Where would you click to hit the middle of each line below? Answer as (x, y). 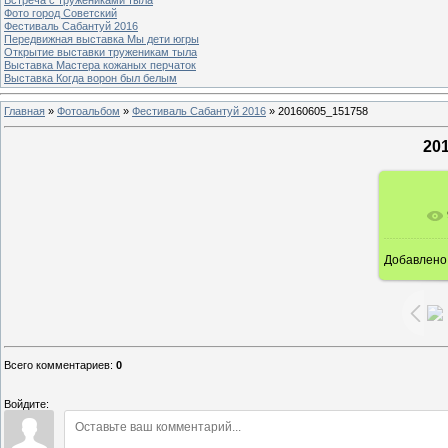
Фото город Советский (60, 12)
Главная (24, 110)
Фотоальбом (88, 110)
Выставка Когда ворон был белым (90, 77)
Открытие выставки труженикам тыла (100, 51)
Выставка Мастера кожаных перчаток (100, 64)
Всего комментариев (57, 365)
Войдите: (26, 404)
